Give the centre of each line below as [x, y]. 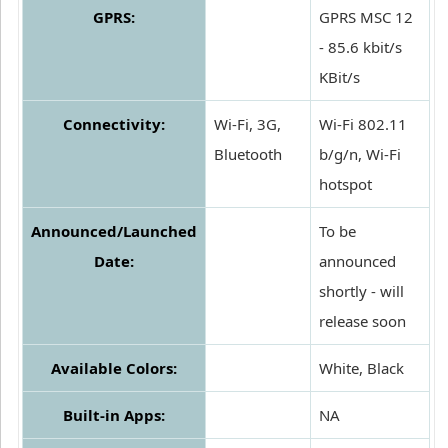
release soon [362, 321]
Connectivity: [114, 124]
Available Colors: [114, 368]
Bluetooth [248, 154]
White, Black [361, 368]
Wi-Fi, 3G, [247, 124]
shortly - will [361, 291]
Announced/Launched [114, 231]
